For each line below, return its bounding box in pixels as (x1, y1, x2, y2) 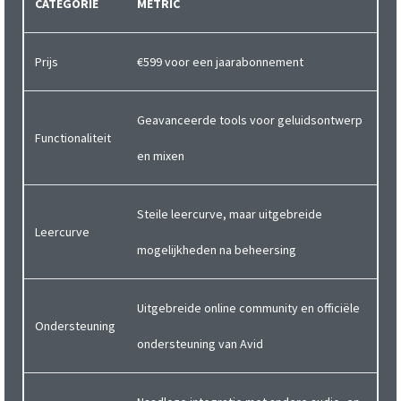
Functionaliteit (35, 130, 111, 147)
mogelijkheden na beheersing (137, 242, 296, 259)
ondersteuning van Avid (137, 336, 263, 353)
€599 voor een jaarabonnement (137, 54, 303, 71)
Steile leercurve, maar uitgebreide (137, 206, 322, 223)
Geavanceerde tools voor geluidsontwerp (137, 112, 363, 129)
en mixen (137, 148, 184, 165)
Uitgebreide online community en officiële (137, 300, 360, 317)
